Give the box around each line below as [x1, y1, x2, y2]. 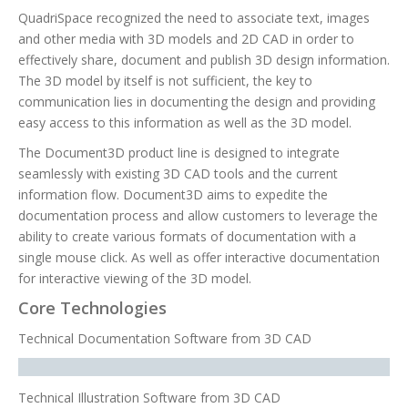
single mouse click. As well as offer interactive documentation [18, 249, 380, 266]
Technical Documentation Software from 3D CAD [18, 330, 311, 347]
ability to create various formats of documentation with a [18, 228, 356, 245]
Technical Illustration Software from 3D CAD [18, 389, 280, 406]
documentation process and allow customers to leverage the [18, 207, 378, 224]
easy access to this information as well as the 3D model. [18, 114, 352, 131]
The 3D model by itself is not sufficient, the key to [18, 72, 312, 89]
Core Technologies [18, 297, 167, 319]
